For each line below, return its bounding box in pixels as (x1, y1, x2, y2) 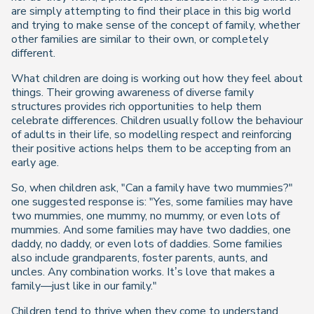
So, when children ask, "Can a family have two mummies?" (11, 180, 293, 196)
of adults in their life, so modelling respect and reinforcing (11, 127, 292, 142)
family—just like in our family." (11, 278, 157, 294)
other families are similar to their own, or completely (11, 32, 268, 47)
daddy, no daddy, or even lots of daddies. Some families (11, 236, 282, 252)
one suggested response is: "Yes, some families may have (11, 194, 293, 210)
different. (11, 46, 55, 61)
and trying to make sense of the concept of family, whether (11, 18, 300, 33)
